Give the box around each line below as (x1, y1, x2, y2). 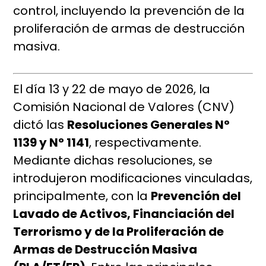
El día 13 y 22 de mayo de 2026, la (13, 81, 211, 98)
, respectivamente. (89, 134, 202, 151)
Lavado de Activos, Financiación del (13, 205, 235, 223)
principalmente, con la (13, 188, 151, 205)
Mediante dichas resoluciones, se (13, 152, 213, 169)
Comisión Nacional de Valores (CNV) (13, 99, 235, 116)
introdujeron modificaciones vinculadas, (13, 170, 253, 187)
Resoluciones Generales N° (67, 116, 230, 134)
